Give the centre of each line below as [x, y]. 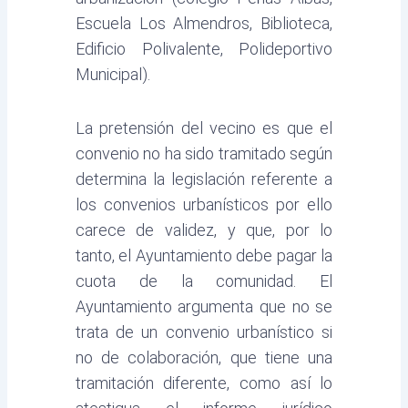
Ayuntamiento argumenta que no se [204, 307]
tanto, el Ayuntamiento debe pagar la [204, 256]
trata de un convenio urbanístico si [204, 332]
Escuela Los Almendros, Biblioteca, [204, 23]
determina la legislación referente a [204, 179]
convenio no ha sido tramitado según [204, 154]
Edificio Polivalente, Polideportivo [204, 48]
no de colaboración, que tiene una [204, 358]
